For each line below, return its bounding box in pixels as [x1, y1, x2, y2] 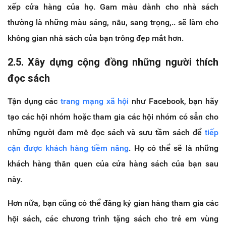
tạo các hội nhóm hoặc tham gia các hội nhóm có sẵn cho [8, 111, 218, 122]
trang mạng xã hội [61, 96, 129, 106]
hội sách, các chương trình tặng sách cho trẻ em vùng [8, 213, 218, 223]
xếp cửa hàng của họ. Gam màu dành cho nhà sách [8, 2, 218, 12]
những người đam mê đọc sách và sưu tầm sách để [8, 127, 205, 137]
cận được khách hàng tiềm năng [8, 143, 129, 153]
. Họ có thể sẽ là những [129, 143, 219, 153]
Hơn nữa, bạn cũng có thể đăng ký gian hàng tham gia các [8, 198, 218, 208]
